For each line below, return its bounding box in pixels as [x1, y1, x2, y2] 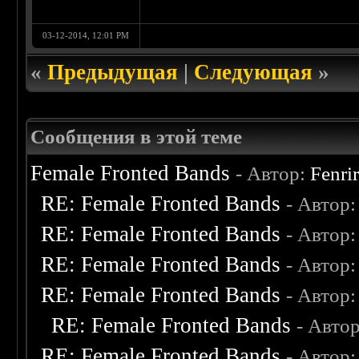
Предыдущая [47, 60, 179, 85]
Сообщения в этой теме [30, 126, 243, 148]
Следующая [194, 60, 313, 85]
